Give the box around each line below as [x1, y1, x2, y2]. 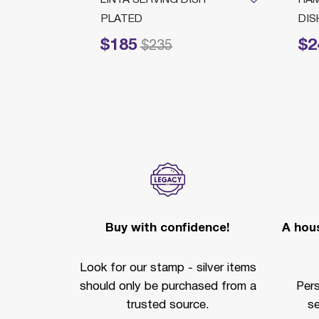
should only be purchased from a [79, 281, 256, 292]
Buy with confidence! [105, 222, 230, 234]
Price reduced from [47, 38, 173, 52]
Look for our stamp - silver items [79, 262, 256, 273]
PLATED [100, 14, 142, 24]
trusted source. [126, 299, 209, 310]
